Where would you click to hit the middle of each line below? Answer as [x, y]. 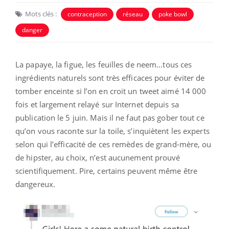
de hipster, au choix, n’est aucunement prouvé [98, 157]
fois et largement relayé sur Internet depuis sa [97, 104]
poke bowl [173, 14]
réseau [133, 14]
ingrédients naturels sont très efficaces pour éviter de [110, 77]
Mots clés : [41, 14]
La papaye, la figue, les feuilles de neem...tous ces [104, 64]
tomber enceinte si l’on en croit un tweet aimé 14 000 [111, 91]
